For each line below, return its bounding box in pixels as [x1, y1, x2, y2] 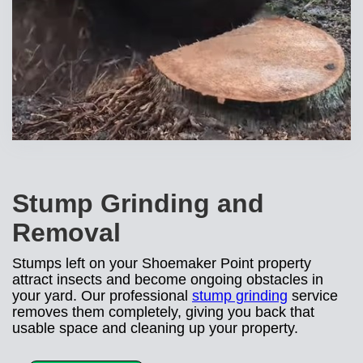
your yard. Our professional [12, 287, 192, 304]
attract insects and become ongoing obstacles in [12, 271, 323, 288]
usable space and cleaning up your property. [12, 319, 298, 336]
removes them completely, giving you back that [12, 303, 314, 320]
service [288, 287, 338, 304]
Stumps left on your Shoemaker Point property [12, 254, 311, 271]
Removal [12, 217, 121, 247]
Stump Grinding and [12, 188, 264, 218]
